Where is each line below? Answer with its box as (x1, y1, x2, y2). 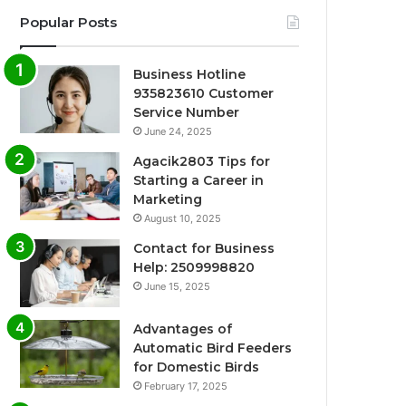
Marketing (133, 191, 203, 208)
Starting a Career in (133, 172, 265, 189)
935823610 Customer (133, 85, 275, 102)
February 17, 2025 (144, 380, 228, 393)
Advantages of (133, 321, 233, 338)
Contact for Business (133, 240, 275, 257)
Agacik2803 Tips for (133, 153, 271, 170)
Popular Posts (20, 14, 118, 32)
